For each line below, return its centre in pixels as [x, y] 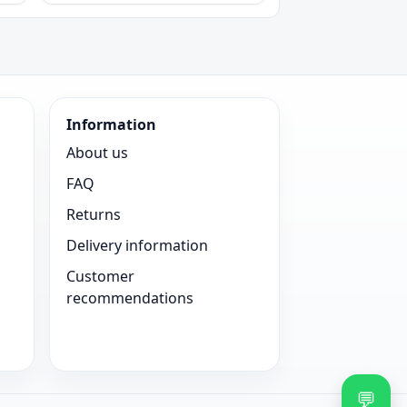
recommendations [130, 298]
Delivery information [137, 245]
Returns [94, 214]
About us [97, 153]
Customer [100, 276]
